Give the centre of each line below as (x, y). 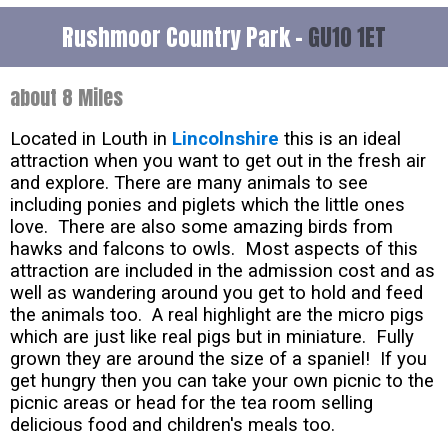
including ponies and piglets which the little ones (207, 204)
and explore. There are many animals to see (189, 182)
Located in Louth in (91, 138)
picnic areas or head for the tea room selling (191, 402)
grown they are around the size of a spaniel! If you (218, 358)
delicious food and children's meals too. (172, 424)
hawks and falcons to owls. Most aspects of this (214, 248)
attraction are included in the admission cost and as (222, 270)
